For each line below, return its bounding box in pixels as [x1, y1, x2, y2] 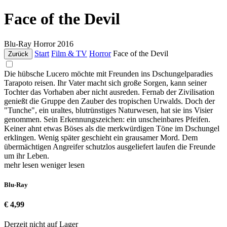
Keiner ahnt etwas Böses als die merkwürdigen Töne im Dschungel [4, 124, 219, 133]
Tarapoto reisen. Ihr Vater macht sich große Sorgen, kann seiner [4, 78, 207, 87]
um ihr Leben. [4, 151, 49, 160]
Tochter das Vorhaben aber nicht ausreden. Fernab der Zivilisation [4, 87, 214, 96]
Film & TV [51, 49, 87, 58]
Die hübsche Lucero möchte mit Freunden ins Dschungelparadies [4, 69, 213, 78]
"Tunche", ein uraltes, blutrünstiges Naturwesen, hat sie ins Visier [4, 105, 213, 115]
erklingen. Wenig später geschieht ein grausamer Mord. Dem [4, 133, 198, 142]
